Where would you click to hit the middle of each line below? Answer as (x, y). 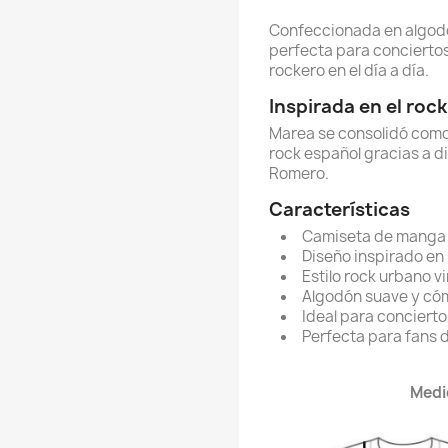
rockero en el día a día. (349, 70)
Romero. (299, 173)
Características (339, 209)
